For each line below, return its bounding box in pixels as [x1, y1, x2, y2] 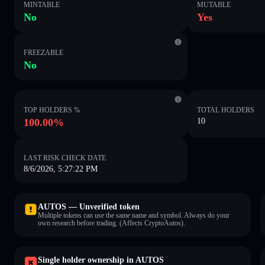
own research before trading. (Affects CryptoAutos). [38, 218, 185, 227]
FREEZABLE [24, 48, 63, 57]
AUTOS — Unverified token [38, 202, 140, 211]
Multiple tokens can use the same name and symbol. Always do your [38, 211, 230, 219]
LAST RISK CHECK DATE [24, 153, 106, 162]
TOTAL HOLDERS [197, 105, 255, 114]
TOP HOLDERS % [24, 105, 80, 114]
